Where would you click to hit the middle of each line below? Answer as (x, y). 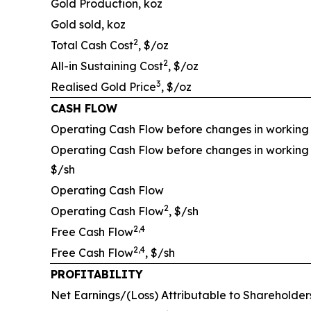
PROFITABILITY (97, 274)
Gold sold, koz (88, 24)
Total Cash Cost (92, 45)
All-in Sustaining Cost (107, 66)
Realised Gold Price (103, 87)
